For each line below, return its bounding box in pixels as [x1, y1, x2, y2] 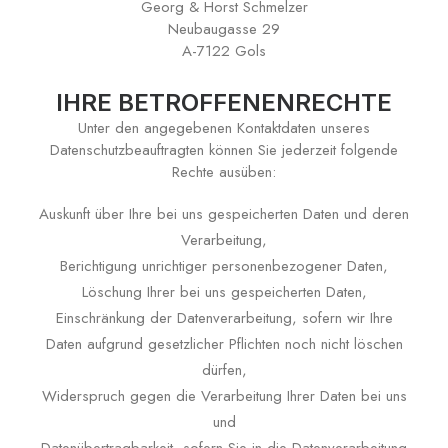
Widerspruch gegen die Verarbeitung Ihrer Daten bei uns [41, 385, 407, 407]
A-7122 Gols [182, 40, 266, 62]
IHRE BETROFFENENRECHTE [56, 88, 392, 117]
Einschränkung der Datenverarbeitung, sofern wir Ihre [55, 307, 393, 329]
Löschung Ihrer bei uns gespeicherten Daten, [81, 281, 367, 303]
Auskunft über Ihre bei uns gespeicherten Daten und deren [39, 203, 409, 225]
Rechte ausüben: [172, 161, 276, 183]
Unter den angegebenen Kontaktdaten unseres [78, 117, 370, 139]
